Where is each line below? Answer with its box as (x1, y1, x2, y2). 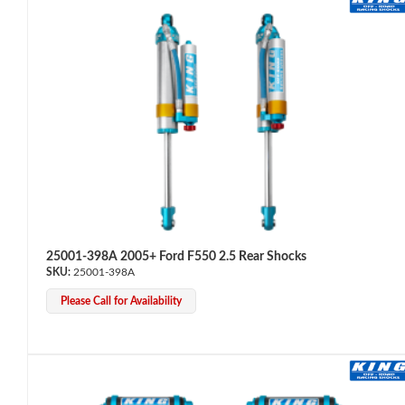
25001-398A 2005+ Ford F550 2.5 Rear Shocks (46, 250, 306, 263)
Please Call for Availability (61, 295, 182, 306)
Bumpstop (27, 184, 85, 197)
